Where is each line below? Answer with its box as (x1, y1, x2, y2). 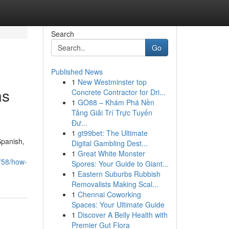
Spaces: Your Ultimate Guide (71, 199, 165, 210)
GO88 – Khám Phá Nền (77, 97, 154, 107)
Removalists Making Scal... (71, 179, 158, 189)
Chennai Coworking (77, 189, 141, 199)
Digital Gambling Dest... (71, 138, 148, 148)
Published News (51, 66, 103, 77)
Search (51, 29, 74, 39)
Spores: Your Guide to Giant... (71, 158, 169, 169)
